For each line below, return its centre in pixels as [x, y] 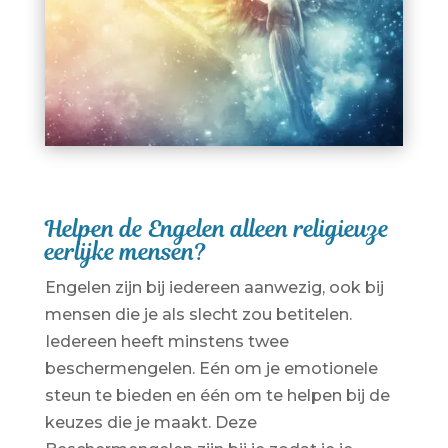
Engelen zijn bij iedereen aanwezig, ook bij [214, 287]
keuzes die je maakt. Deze [150, 422]
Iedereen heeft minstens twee [166, 341]
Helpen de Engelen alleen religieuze [216, 228]
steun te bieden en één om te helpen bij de [217, 395]
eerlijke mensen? [125, 251]
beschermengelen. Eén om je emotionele [211, 368]
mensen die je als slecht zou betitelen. [198, 314]
